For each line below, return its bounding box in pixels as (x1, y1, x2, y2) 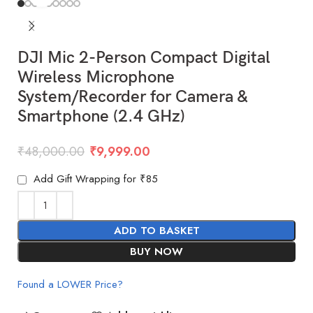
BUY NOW (130, 243, 183, 259)
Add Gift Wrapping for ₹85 (30, 170, 159, 187)
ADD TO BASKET (113, 222, 200, 238)
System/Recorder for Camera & (17, 86, 248, 107)
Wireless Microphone (17, 66, 175, 87)
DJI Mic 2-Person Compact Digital (17, 47, 271, 68)
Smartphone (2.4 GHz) (17, 105, 186, 126)
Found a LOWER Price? (17, 276, 124, 292)
